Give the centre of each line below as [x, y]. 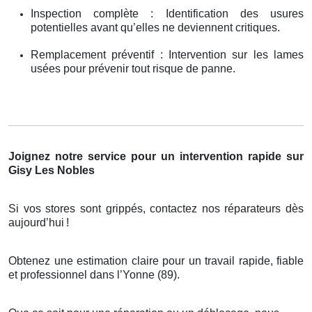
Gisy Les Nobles [52, 170]
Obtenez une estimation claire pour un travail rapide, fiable [156, 260]
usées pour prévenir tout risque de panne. [133, 68]
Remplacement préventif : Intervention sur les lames [167, 54]
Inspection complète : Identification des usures [167, 13]
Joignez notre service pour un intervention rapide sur [156, 156]
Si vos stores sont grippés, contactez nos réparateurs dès [156, 208]
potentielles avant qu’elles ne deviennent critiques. [155, 27]
